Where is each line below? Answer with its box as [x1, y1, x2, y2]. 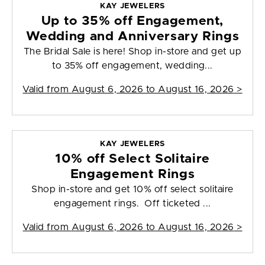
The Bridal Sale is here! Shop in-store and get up [23, 47, 242, 57]
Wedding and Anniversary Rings [25, 30, 240, 43]
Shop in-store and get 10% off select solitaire [31, 185, 234, 195]
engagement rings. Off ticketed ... [54, 199, 211, 209]
